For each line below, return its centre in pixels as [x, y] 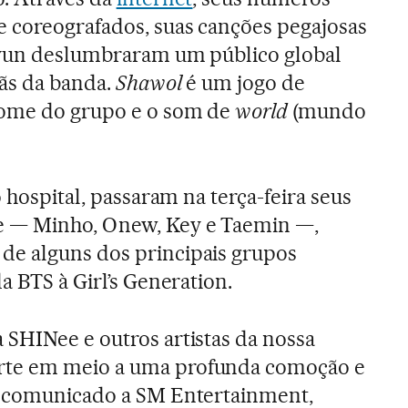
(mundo [327, 111]
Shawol [148, 82]
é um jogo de [244, 82]
